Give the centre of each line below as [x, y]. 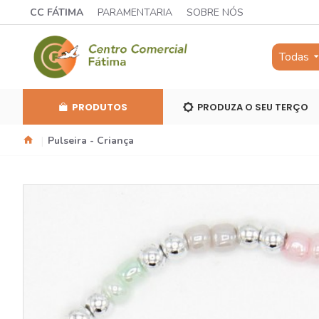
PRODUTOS [100, 107]
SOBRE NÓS [215, 12]
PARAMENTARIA [135, 12]
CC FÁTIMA [57, 12]
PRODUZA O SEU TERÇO [253, 107]
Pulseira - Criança [91, 140]
